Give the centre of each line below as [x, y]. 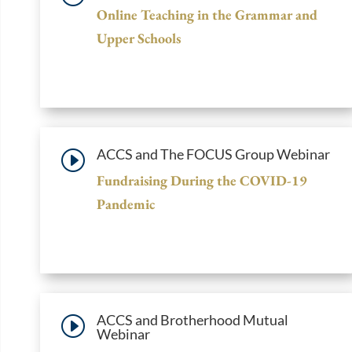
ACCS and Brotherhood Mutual [192, 319]
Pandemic [126, 203]
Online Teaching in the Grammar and [207, 14]
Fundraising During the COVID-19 [202, 180]
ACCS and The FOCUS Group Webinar [213, 154]
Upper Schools [139, 38]
